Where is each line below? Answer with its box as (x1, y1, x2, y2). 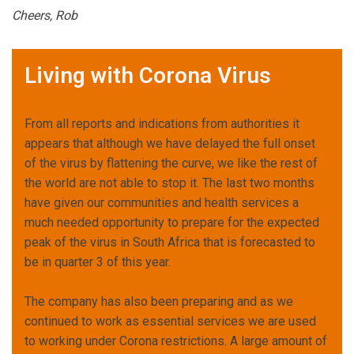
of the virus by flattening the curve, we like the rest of (24, 155, 318, 171)
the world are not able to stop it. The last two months (24, 175, 314, 190)
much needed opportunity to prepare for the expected (24, 214, 319, 230)
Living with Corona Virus (24, 62, 271, 88)
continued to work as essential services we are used (24, 313, 316, 329)
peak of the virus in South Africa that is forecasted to (24, 234, 315, 250)
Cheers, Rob (12, 7, 77, 23)
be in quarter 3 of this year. (24, 254, 171, 269)
